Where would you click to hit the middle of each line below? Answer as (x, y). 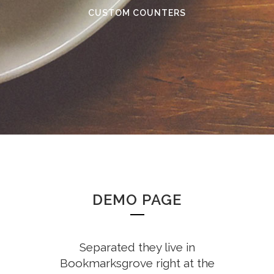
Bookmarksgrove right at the (137, 263)
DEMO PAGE (137, 200)
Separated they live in (137, 247)
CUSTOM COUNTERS (137, 13)
